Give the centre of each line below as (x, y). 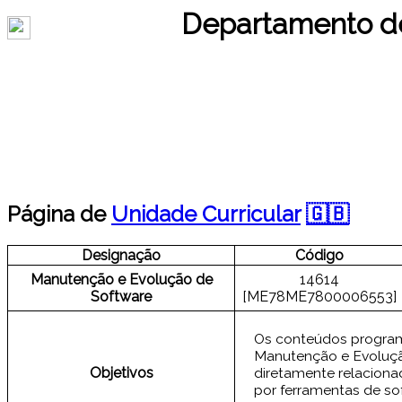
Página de (59, 214)
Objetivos (121, 373)
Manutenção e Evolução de (121, 280)
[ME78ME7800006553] (319, 296)
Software (121, 297)
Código (319, 256)
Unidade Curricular (206, 214)
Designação (121, 256)
